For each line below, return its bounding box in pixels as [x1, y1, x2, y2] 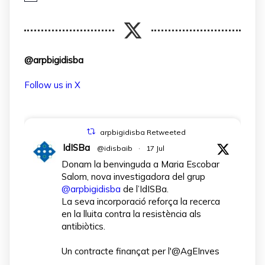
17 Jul [146, 143, 164, 153]
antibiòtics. [62, 220, 105, 232]
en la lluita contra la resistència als [62, 208, 201, 219]
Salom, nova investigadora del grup [62, 170, 205, 182]
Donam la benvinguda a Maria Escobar [62, 158, 219, 170]
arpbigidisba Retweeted [100, 127, 186, 137]
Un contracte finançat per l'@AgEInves [62, 245, 219, 257]
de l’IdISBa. [121, 183, 169, 195]
